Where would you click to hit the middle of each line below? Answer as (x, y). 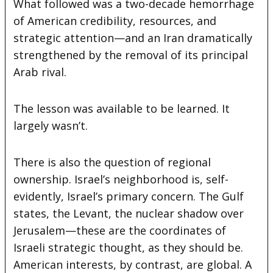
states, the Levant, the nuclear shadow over (129, 213)
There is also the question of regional (112, 162)
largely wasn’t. (51, 125)
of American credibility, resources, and (115, 20)
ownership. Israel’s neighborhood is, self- (121, 179)
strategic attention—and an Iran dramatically (133, 37)
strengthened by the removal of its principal (131, 55)
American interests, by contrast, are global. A (133, 264)
